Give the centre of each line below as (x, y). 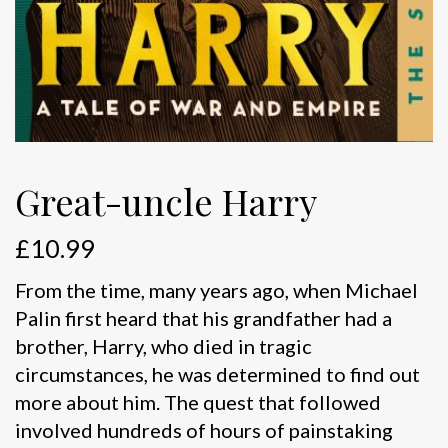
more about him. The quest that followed (198, 401)
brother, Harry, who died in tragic (163, 345)
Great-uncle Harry (166, 200)
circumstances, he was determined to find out (217, 373)
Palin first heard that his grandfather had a (203, 317)
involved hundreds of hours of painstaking (204, 429)
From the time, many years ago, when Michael (216, 289)
